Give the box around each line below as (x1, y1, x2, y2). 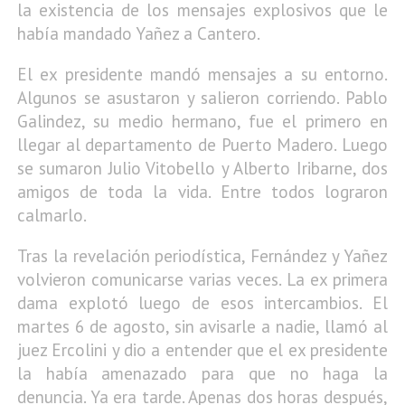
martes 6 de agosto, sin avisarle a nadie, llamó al (17, 316, 388, 338)
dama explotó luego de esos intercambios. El (17, 292, 388, 315)
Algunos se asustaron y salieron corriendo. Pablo (17, 87, 388, 109)
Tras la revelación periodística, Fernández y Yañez (17, 245, 388, 268)
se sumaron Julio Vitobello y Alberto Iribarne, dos (17, 157, 388, 180)
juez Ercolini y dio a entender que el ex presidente (17, 339, 388, 362)
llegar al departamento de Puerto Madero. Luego (17, 134, 388, 156)
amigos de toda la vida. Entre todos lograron (17, 181, 388, 203)
